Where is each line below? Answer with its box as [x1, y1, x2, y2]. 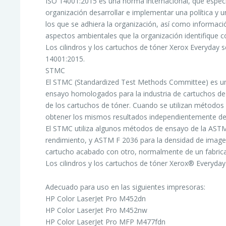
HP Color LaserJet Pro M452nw [45, 205, 148, 215]
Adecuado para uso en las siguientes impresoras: [45, 182, 206, 192]
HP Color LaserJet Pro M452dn [45, 193, 146, 203]
